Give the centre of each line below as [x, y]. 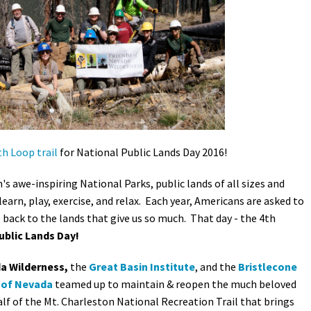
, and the [217, 267]
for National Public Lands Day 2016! [142, 152]
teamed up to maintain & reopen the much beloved [175, 284]
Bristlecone [268, 267]
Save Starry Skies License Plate [158, 57]
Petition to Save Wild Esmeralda [160, 26]
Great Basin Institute [142, 267]
